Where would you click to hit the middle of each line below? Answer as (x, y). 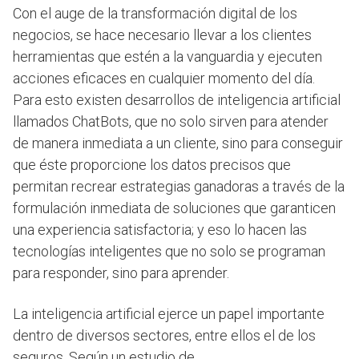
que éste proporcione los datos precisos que (152, 165)
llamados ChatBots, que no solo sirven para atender (171, 122)
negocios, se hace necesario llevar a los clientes (162, 35)
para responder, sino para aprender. (121, 273)
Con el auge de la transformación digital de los (155, 14)
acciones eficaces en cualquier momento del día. (164, 79)
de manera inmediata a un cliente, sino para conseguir (178, 143)
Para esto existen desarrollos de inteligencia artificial (177, 100)
